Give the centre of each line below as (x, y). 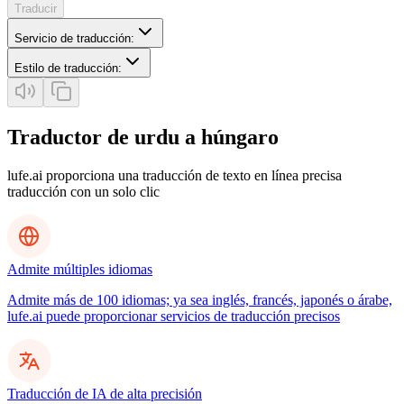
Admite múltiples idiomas (80, 269)
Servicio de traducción (73, 38)
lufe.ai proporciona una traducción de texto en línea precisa (174, 175)
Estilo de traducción (66, 68)
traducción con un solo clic (83, 191)
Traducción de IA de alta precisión (105, 393)
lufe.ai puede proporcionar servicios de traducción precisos (174, 316)
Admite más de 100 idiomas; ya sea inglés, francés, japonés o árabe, (200, 299)
